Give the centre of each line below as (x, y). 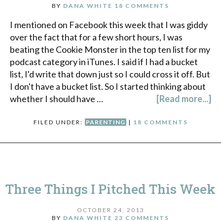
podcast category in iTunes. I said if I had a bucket (104, 62)
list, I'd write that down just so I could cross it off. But (110, 74)
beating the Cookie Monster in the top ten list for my (110, 50)
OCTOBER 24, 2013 (110, 210)
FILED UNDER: (59, 122)
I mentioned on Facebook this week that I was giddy (109, 25)
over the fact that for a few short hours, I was (96, 37)
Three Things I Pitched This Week (110, 189)
